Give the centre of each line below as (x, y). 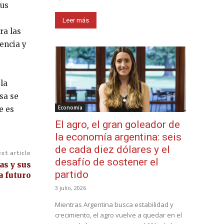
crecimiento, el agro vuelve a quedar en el (118, 215)
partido (72, 174)
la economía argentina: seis (118, 137)
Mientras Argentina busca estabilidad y (114, 204)
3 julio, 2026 (70, 187)
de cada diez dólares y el (112, 149)
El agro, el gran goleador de (117, 124)
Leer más (76, 20)
